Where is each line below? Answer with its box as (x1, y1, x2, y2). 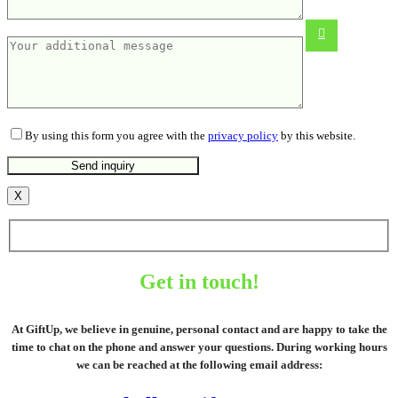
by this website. (278, 128, 355, 142)
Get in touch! (139, 270, 259, 294)
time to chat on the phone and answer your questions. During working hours (11, 339, 387, 354)
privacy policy (208, 128, 278, 142)
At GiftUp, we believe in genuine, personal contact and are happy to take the (11, 322, 387, 336)
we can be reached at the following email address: (76, 357, 322, 371)
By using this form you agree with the (25, 128, 208, 142)
